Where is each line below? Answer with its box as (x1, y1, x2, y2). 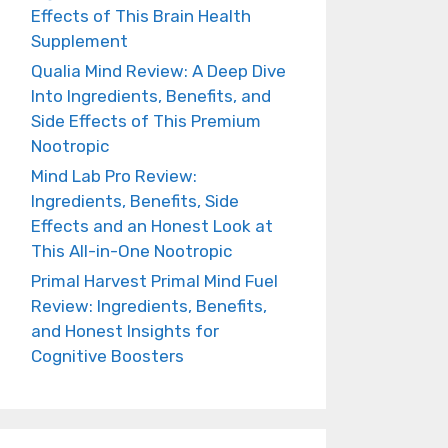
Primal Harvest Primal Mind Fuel (31, 270, 278, 291)
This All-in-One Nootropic (31, 240, 232, 261)
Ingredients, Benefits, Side (31, 190, 239, 211)
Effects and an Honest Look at (31, 215, 273, 236)
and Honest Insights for (31, 320, 219, 341)
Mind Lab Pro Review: (31, 165, 197, 186)
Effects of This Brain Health (31, 5, 251, 26)
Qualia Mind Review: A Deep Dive (31, 60, 286, 81)
